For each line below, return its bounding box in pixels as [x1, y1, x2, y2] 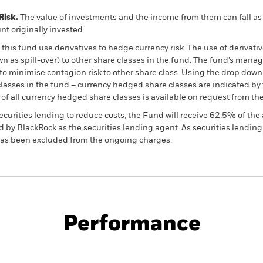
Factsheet [188, 192, 224, 200]
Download [128, 210, 166, 218]
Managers [166, 242, 211, 251]
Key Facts [73, 242, 116, 251]
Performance [62, 214, 201, 235]
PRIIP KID [128, 192, 164, 200]
